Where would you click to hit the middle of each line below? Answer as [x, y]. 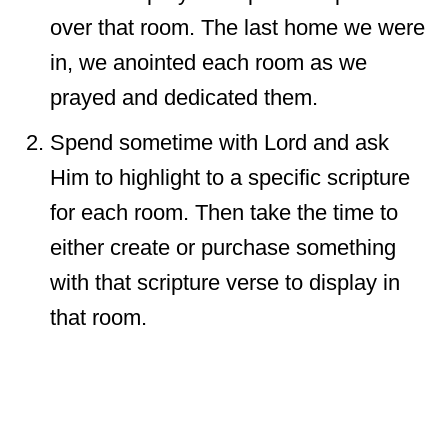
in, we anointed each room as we [208, 62]
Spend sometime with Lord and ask [219, 142]
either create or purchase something [223, 247]
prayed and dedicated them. [184, 97]
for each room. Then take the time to [224, 212]
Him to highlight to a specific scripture [230, 177]
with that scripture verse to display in [225, 282]
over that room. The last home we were [237, 27]
